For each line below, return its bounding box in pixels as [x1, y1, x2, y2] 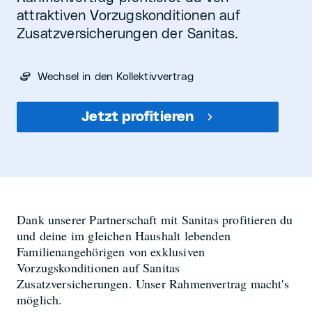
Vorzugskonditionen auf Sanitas [17, 259, 180, 276]
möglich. [17, 291, 63, 308]
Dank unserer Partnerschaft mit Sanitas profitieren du [17, 211, 293, 228]
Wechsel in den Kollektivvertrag [38, 71, 194, 82]
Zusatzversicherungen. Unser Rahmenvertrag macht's [17, 275, 289, 292]
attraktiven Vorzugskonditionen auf [17, 9, 240, 23]
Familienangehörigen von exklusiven [17, 243, 205, 260]
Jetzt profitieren [81, 110, 194, 124]
